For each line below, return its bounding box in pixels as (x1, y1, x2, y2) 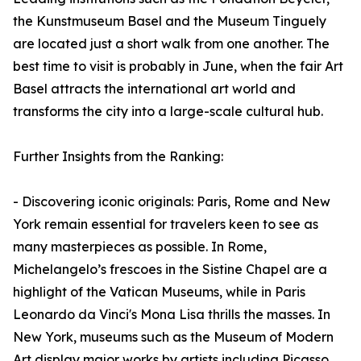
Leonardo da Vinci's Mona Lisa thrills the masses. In (13, 306, 330, 323)
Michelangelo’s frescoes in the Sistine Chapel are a (13, 261, 327, 278)
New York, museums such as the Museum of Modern (13, 329, 334, 346)
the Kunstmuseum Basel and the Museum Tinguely (13, 13, 326, 30)
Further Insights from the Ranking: (13, 148, 223, 165)
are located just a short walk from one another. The (13, 35, 330, 52)
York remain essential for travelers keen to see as (13, 216, 318, 233)
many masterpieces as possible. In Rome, (13, 239, 267, 255)
